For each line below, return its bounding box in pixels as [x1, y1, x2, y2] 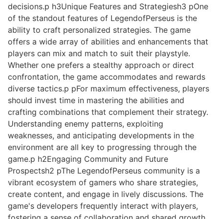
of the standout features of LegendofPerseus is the [8, 13, 197, 23]
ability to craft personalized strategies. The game [8, 25, 191, 35]
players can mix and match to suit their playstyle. [8, 48, 190, 59]
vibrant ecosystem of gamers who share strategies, [8, 177, 198, 188]
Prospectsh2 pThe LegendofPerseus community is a [8, 166, 200, 176]
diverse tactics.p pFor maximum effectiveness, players [8, 84, 209, 94]
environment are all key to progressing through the [8, 142, 197, 153]
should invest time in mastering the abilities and [8, 95, 184, 106]
